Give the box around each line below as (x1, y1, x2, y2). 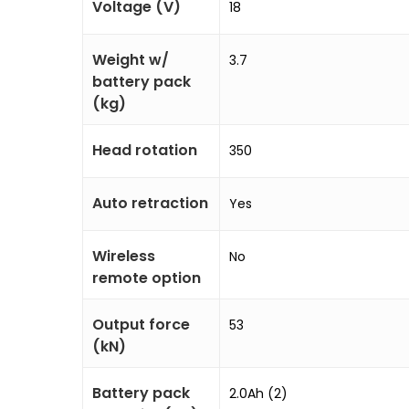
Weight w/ (92, 49, 169, 70)
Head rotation (92, 140, 197, 161)
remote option (92, 267, 201, 288)
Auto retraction (92, 193, 208, 214)
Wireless (92, 246, 155, 267)
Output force (92, 314, 190, 335)
